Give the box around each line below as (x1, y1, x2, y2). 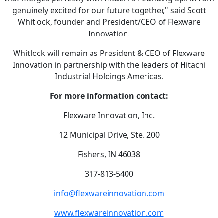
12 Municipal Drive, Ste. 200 (58, 129, 160, 141)
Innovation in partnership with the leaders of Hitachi (12, 59, 206, 71)
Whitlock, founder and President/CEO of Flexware (18, 17, 200, 28)
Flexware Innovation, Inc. (63, 110, 155, 121)
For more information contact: (50, 91, 168, 102)
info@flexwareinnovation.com (54, 188, 164, 199)
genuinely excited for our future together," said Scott (12, 5, 206, 16)
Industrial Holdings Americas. (54, 71, 163, 82)
